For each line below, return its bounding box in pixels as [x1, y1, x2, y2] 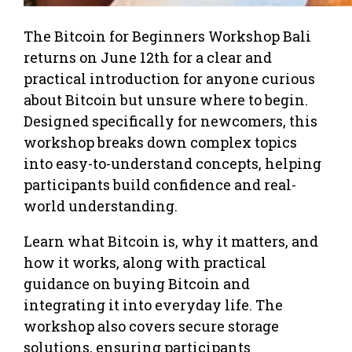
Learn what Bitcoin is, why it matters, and [24, 231, 318, 251]
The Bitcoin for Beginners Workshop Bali [24, 26, 311, 46]
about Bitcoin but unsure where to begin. [24, 90, 308, 109]
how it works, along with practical [24, 252, 266, 272]
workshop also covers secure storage [24, 316, 279, 335]
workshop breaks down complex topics [24, 132, 297, 152]
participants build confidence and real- [24, 174, 296, 194]
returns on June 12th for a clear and [24, 47, 272, 67]
